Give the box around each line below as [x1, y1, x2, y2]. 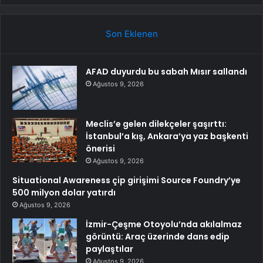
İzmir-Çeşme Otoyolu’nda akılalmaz [86, 218, 242, 230]
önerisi [86, 142, 115, 154]
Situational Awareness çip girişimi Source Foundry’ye [12, 174, 241, 186]
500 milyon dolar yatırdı [12, 186, 116, 198]
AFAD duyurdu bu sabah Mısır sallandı [86, 65, 247, 77]
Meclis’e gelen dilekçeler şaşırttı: [86, 117, 227, 130]
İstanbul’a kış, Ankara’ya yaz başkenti [86, 130, 248, 142]
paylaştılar [86, 242, 133, 255]
